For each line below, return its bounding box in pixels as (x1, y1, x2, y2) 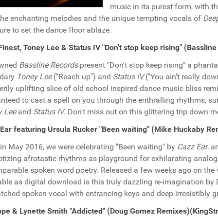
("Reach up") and (52, 72, 113, 81)
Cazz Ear (177, 142, 207, 151)
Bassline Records (19, 60, 78, 70)
